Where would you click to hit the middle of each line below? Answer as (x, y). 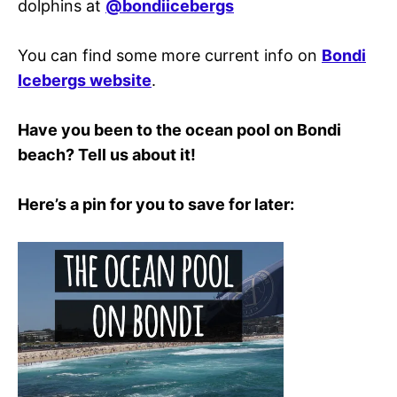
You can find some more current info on (170, 56)
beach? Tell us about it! (107, 155)
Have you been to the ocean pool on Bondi (179, 130)
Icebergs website (85, 81)
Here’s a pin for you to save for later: (156, 205)
